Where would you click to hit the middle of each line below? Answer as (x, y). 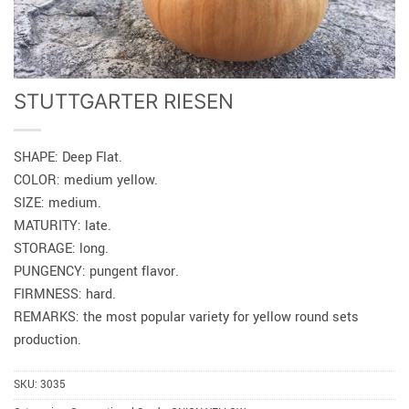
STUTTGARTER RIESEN (124, 100)
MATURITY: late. (63, 225)
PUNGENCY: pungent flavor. (96, 271)
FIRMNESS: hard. (65, 294)
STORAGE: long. (61, 248)
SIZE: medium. (58, 203)
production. (47, 340)
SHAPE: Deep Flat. (68, 157)
